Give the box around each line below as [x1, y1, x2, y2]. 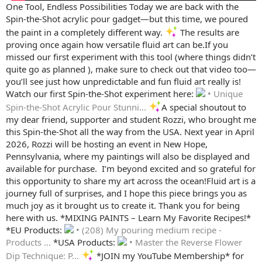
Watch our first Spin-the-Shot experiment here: [6, 87, 196, 99]
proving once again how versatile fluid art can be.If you [6, 38, 228, 50]
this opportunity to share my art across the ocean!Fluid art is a [6, 174, 256, 187]
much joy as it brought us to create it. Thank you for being [6, 199, 240, 211]
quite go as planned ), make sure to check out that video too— [6, 63, 256, 75]
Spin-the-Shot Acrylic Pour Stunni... [6, 101, 149, 113]
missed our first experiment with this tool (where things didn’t [6, 50, 256, 63]
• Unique [205, 87, 243, 99]
